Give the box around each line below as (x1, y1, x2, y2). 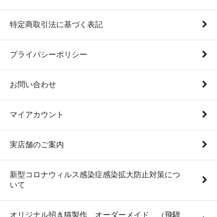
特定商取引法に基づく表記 (10, 20, 103, 29)
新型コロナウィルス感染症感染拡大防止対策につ (10, 170, 180, 179)
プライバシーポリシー (10, 50, 87, 59)
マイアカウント (10, 110, 64, 119)
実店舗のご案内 (10, 140, 64, 149)
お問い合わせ (10, 80, 56, 89)
